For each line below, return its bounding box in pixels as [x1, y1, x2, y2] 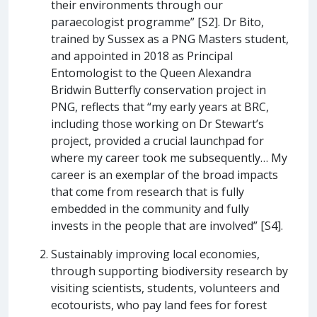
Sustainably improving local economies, [51, 246, 260, 262]
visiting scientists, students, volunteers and [51, 279, 279, 296]
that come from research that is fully [51, 183, 244, 200]
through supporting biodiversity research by [51, 263, 288, 279]
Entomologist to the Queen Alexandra [51, 64, 251, 81]
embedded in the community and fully [51, 200, 249, 217]
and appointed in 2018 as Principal [51, 47, 233, 64]
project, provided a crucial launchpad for [51, 132, 264, 149]
